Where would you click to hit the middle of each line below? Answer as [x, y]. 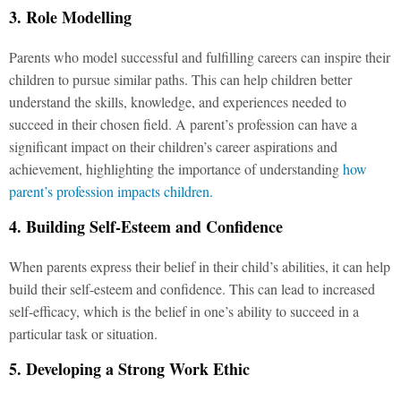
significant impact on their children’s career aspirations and [173, 146]
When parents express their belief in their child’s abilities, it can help [200, 266]
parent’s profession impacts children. [111, 191]
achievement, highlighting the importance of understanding [176, 168]
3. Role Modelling [70, 17]
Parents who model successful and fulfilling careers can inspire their [200, 56]
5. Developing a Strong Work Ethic [129, 368]
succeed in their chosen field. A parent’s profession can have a [183, 124]
